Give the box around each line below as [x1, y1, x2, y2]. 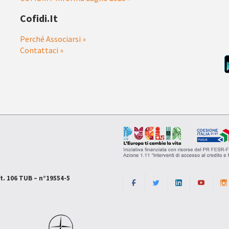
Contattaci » [20, 45, 63, 55]
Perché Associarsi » [20, 34, 86, 44]
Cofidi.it [20, 12, 58, 25]
